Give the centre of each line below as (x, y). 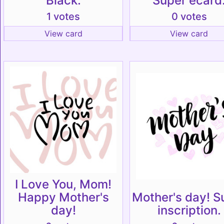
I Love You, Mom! (63, 184)
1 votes (63, 16)
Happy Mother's (63, 197)
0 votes (189, 16)
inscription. (189, 210)
